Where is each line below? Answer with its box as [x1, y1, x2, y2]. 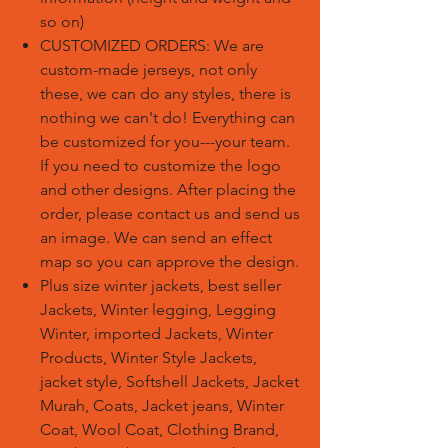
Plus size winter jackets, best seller [40, 276, 281, 295]
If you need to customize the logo [40, 156, 281, 175]
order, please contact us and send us [40, 204, 300, 223]
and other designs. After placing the [40, 180, 296, 199]
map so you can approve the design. [40, 252, 299, 271]
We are [214, 36, 264, 55]
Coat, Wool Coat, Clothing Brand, [40, 420, 279, 439]
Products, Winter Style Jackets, [40, 348, 257, 367]
